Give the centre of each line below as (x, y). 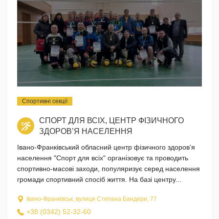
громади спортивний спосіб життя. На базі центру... (99, 179)
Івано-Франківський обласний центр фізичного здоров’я (106, 147)
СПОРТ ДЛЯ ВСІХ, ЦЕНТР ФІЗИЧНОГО (112, 120)
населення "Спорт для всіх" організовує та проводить (103, 158)
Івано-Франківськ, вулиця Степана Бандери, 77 (92, 199)
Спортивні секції (45, 101)
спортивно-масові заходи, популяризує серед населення (109, 168)
